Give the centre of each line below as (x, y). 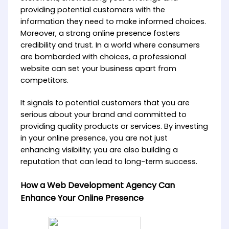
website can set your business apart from (98, 68)
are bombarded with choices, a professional (103, 56)
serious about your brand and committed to (103, 115)
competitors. (44, 80)
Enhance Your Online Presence (82, 198)
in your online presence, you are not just (94, 138)
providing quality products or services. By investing (114, 127)
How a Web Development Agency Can (97, 186)
